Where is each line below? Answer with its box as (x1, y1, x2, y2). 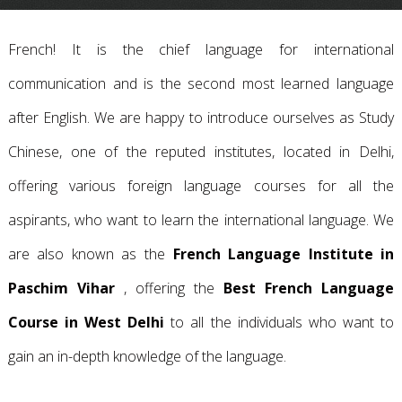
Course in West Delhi (7, 312, 165, 332)
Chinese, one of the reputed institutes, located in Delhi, (7, 142, 395, 162)
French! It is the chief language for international (7, 39, 395, 59)
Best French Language (223, 278, 395, 298)
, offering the (114, 278, 224, 298)
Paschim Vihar (7, 278, 115, 298)
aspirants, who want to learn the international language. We (7, 210, 395, 230)
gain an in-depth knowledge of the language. (7, 346, 286, 366)
